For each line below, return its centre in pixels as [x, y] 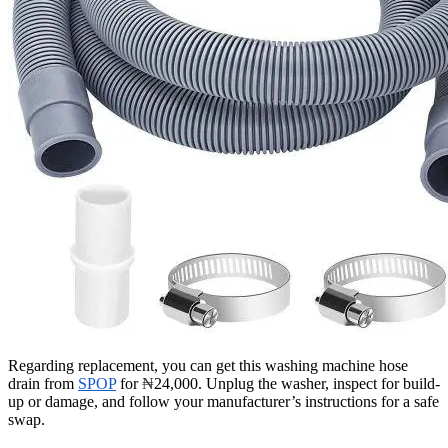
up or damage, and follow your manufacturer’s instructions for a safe [223, 401]
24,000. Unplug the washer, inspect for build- [297, 383]
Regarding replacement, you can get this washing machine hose [208, 365]
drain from [43, 383]
